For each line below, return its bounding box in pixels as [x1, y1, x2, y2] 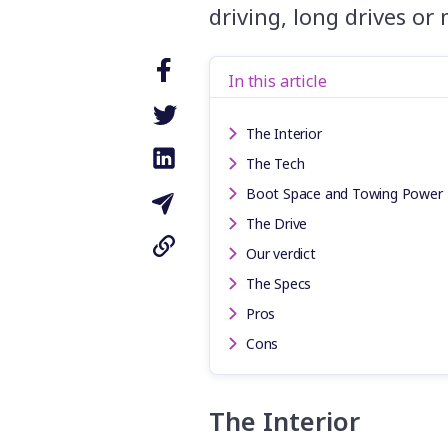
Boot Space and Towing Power [246, 183, 443, 203]
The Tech [246, 153, 305, 173]
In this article [228, 69, 327, 92]
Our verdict [246, 243, 316, 263]
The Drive [246, 213, 308, 233]
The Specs [246, 273, 312, 293]
